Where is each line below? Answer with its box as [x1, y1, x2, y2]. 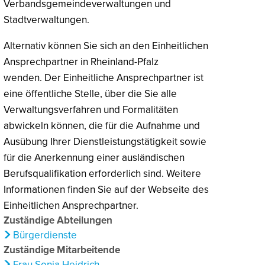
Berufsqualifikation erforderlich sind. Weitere [4, 167, 201, 180]
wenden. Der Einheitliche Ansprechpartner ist [4, 71, 203, 84]
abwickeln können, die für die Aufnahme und [4, 119, 200, 132]
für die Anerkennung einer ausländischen [4, 151, 185, 164]
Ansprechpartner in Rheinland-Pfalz [4, 55, 159, 68]
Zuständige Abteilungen [4, 214, 112, 227]
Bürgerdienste [13, 228, 77, 241]
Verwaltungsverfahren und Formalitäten [4, 103, 178, 116]
